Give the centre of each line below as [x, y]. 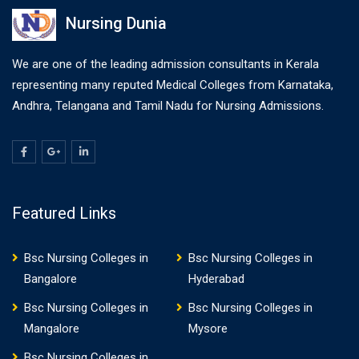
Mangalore [52, 329]
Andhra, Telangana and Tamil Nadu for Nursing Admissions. [168, 106]
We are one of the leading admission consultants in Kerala [165, 64]
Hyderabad [216, 279]
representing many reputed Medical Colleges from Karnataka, [173, 85]
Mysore [208, 329]
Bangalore [50, 279]
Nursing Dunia [116, 24]
